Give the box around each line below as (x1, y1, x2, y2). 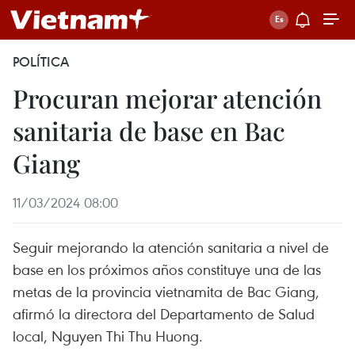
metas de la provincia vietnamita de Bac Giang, (13, 281, 319, 301)
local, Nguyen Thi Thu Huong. (13, 326, 203, 345)
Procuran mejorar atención (13, 81, 322, 115)
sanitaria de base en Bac (13, 113, 285, 147)
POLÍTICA (13, 53, 69, 71)
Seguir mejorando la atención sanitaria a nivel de (13, 237, 329, 257)
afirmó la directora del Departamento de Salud (13, 303, 315, 323)
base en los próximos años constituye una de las (13, 259, 321, 279)
